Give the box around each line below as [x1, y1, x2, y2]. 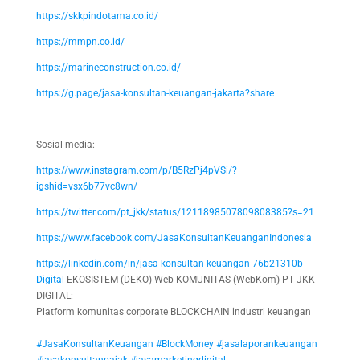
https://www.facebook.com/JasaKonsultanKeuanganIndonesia [35, 232, 312, 244]
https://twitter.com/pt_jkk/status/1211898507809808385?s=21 [35, 207, 314, 219]
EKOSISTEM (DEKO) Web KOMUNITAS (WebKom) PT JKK [63, 274, 315, 286]
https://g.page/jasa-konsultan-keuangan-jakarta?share [35, 88, 274, 100]
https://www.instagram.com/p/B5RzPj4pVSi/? [35, 165, 237, 177]
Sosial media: [35, 139, 95, 151]
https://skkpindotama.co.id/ [35, 10, 158, 22]
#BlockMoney [155, 338, 214, 350]
